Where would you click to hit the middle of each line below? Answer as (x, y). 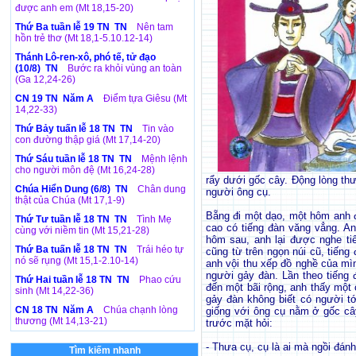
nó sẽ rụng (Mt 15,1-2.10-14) (77, 261)
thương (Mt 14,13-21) (61, 321)
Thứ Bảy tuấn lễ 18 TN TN (75, 129)
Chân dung (162, 189)
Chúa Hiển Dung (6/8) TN (73, 189)
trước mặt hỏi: (239, 323)
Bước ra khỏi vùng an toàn (125, 68)
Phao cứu (160, 280)
